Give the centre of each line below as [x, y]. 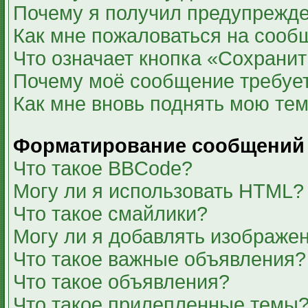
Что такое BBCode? [103, 168]
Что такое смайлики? [110, 214]
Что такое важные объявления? [159, 259]
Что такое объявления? [121, 282]
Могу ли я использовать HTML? [158, 191]
